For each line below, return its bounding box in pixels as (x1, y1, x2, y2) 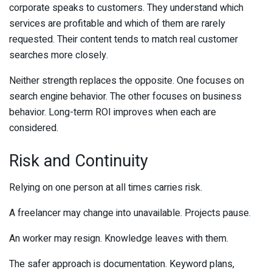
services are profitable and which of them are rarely (9, 16, 225, 32)
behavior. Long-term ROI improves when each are (9, 105, 216, 120)
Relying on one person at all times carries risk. (9, 180, 202, 195)
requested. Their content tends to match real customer (9, 32, 238, 47)
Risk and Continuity (9, 148, 148, 173)
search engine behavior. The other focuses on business (9, 89, 242, 104)
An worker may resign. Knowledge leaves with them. (9, 231, 228, 246)
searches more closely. (9, 48, 108, 63)
